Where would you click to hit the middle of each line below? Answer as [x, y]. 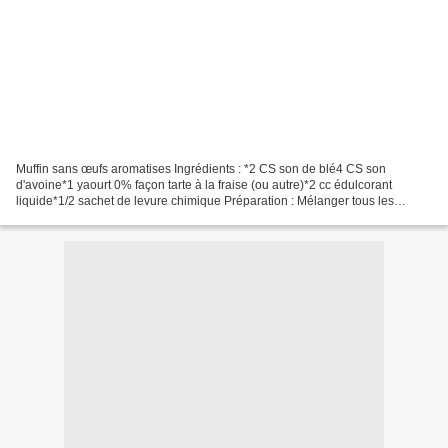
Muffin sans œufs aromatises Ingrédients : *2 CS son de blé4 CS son [201, 168]
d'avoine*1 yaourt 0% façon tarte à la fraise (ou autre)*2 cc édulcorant [204, 184]
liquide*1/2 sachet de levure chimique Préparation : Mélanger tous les [205, 200]
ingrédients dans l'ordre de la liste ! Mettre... [133, 216]
